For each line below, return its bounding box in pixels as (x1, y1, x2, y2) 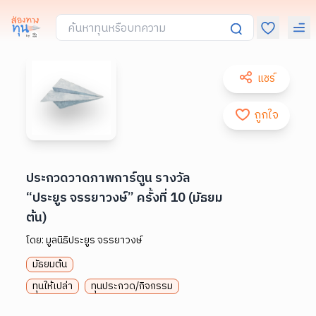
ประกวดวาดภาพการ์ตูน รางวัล (26, 167, 191, 189)
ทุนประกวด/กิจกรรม (91, 277, 174, 294)
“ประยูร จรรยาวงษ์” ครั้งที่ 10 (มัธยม (26, 187, 224, 209)
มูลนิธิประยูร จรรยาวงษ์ (46, 231, 142, 248)
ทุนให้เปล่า (32, 277, 73, 294)
